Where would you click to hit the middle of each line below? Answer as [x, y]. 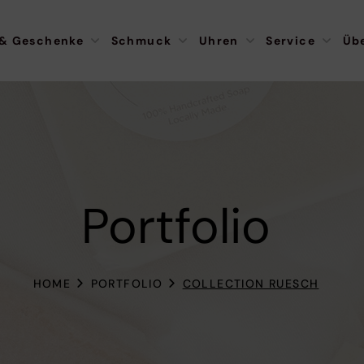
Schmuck [141, 41]
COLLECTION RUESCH [251, 283]
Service [291, 41]
